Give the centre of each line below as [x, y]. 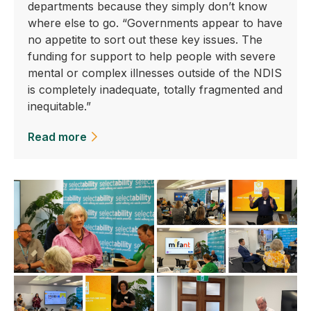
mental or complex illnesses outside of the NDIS [155, 73]
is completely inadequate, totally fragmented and [155, 90]
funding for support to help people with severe [152, 56]
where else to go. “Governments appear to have [155, 23]
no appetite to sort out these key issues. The [145, 40]
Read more [57, 137]
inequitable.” [59, 106]
